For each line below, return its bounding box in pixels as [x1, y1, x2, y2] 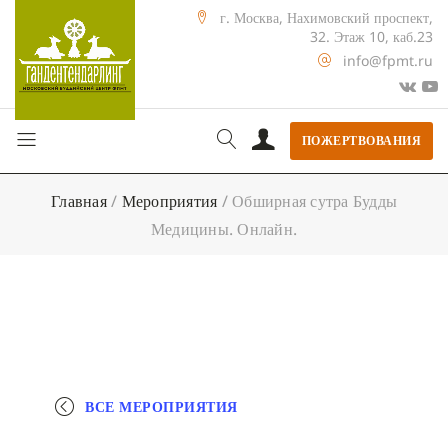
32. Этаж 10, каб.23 [310, 27, 433, 46]
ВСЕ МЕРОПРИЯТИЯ [85, 396, 238, 416]
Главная [51, 189, 107, 212]
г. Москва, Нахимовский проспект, [220, 8, 433, 27]
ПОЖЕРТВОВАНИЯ [301, 131, 421, 149]
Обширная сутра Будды [232, 189, 397, 212]
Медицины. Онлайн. [150, 217, 298, 240]
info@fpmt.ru [343, 51, 433, 70]
